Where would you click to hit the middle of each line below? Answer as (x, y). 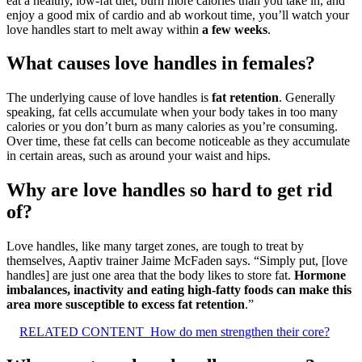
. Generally (307, 98)
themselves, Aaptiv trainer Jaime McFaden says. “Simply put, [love (177, 261)
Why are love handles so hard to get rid (169, 190)
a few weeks (235, 29)
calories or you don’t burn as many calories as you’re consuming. (172, 127)
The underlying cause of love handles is (109, 98)
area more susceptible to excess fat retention (126, 305)
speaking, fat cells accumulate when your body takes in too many (172, 112)
